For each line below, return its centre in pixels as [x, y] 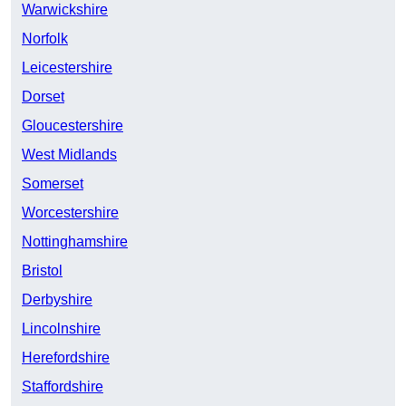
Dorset [43, 97]
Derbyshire [57, 300]
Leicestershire [67, 68]
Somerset [53, 184]
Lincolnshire [61, 329]
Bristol [42, 271]
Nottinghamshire [75, 242]
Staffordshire [63, 387]
